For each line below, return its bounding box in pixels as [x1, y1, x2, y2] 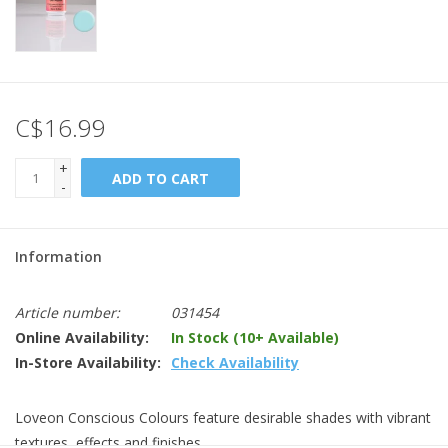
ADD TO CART [112, 169, 209, 189]
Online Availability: [15, 328, 149, 348]
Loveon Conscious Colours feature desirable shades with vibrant [15, 408, 431, 428]
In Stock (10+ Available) [171, 328, 339, 348]
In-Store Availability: [15, 353, 161, 373]
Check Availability [171, 353, 299, 373]
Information [15, 247, 102, 267]
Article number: [15, 303, 120, 323]
